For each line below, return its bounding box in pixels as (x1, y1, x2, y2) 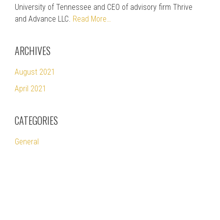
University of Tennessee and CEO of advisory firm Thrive (15, 2, 192, 12)
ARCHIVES (15, 43, 51, 58)
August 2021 (15, 67, 55, 77)
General (15, 137, 39, 146)
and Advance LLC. (15, 14, 73, 24)
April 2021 (15, 84, 46, 93)
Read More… (73, 14, 111, 24)
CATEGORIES (15, 113, 58, 128)
